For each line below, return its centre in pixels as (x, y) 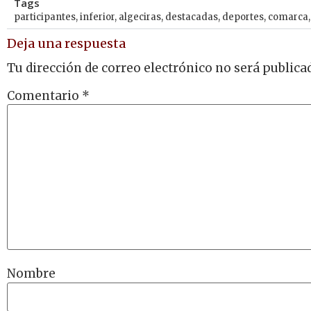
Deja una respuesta (66, 44)
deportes (243, 17)
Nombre (31, 274)
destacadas (192, 17)
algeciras (140, 17)
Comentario (44, 96)
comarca (288, 17)
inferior (97, 17)
